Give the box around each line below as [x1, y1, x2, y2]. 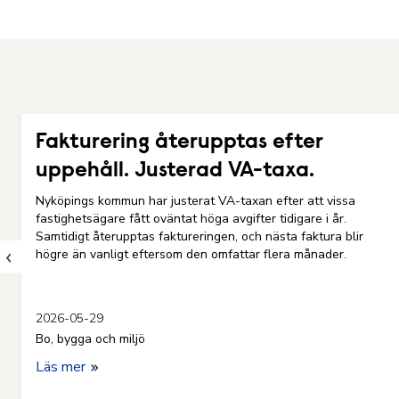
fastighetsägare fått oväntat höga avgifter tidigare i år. [36, 210, 346, 227]
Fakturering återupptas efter [36, 132, 323, 153]
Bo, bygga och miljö [36, 330, 145, 347]
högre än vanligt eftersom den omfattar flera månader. [36, 246, 350, 263]
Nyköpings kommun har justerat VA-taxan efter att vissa [36, 192, 355, 209]
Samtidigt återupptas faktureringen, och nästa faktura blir [36, 228, 363, 245]
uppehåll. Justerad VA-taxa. [36, 160, 314, 182]
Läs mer [36, 357, 89, 377]
